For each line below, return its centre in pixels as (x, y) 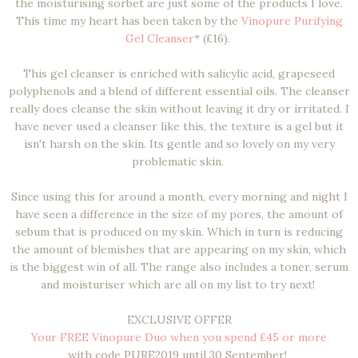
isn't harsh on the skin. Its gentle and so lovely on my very (179, 144)
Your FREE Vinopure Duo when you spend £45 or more (179, 338)
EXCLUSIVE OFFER (179, 320)
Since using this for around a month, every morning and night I (179, 197)
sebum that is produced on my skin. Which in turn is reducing (179, 232)
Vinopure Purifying (292, 21)
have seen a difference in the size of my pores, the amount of (179, 215)
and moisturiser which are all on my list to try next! (179, 285)
